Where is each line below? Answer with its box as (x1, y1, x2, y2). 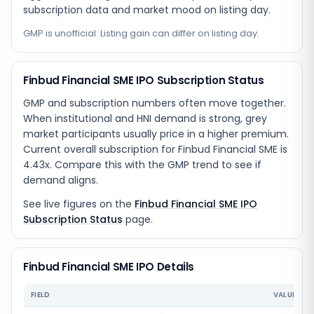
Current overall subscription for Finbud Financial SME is (23, 142, 287, 156)
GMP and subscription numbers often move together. (23, 96, 286, 110)
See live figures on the (23, 197, 132, 211)
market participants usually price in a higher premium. (23, 127, 289, 141)
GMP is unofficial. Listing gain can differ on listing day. (23, 27, 259, 40)
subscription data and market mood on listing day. (23, 3, 271, 17)
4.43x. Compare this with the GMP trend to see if (23, 158, 261, 172)
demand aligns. (23, 173, 98, 187)
